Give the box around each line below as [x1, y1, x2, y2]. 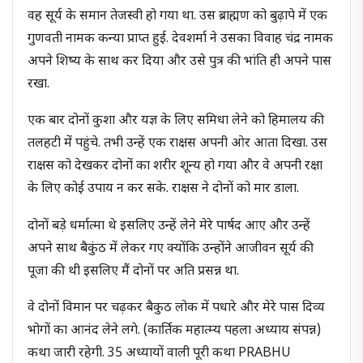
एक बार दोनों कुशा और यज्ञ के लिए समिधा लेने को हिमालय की [28, 113, 325, 130]
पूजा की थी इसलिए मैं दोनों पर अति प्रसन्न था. [28, 263, 240, 280]
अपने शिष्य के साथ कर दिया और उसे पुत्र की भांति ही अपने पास [28, 53, 332, 70]
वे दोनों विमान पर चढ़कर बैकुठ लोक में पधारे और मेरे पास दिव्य [28, 300, 325, 318]
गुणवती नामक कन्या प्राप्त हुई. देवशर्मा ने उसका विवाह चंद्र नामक [28, 30, 334, 48]
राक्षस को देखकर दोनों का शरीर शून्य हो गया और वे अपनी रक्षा [28, 158, 323, 176]
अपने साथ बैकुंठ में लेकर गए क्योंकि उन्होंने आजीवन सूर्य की [28, 240, 314, 258]
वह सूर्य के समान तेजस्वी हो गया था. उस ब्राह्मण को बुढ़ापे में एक [28, 7, 328, 25]
